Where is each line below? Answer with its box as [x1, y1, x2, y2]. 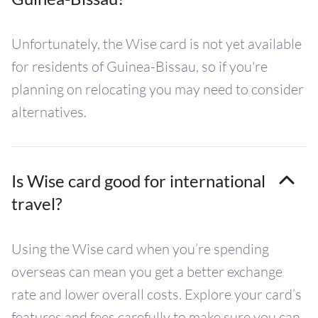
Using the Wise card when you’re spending [11, 240, 269, 258]
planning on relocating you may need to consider [11, 80, 304, 98]
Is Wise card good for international [11, 170, 265, 191]
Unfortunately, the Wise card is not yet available [11, 35, 302, 53]
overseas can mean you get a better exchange [11, 263, 283, 280]
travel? [11, 193, 62, 214]
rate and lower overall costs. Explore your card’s [11, 285, 302, 303]
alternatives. [11, 103, 87, 121]
